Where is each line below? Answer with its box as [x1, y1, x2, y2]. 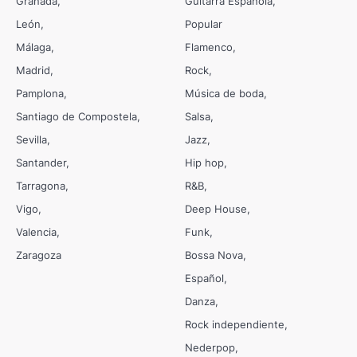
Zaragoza [16, 249, 61, 262]
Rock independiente [185, 318, 284, 331]
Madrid [16, 64, 50, 77]
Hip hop [185, 156, 224, 170]
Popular [185, 18, 222, 31]
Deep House [185, 202, 247, 216]
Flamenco [185, 41, 233, 54]
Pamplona [16, 87, 64, 100]
